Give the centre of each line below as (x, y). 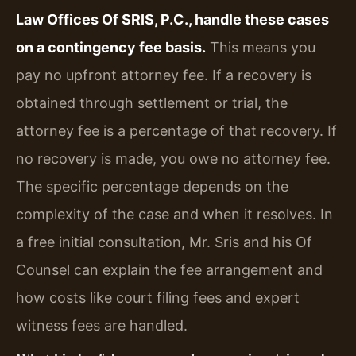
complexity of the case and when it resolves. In (174, 214)
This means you (261, 47)
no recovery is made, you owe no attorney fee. (173, 158)
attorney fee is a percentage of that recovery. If (176, 130)
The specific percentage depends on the (152, 186)
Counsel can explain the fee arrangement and (169, 269)
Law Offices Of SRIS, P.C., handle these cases (172, 19)
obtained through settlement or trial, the (152, 103)
